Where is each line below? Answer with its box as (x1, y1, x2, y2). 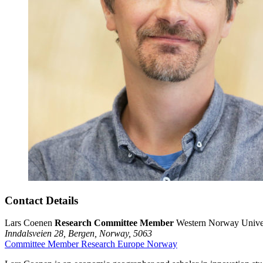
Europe (117, 239, 147, 249)
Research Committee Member (55, 218, 176, 228)
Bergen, (68, 228, 99, 239)
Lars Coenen (5, 218, 55, 228)
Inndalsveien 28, (5, 228, 68, 239)
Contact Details (5, 194, 78, 207)
